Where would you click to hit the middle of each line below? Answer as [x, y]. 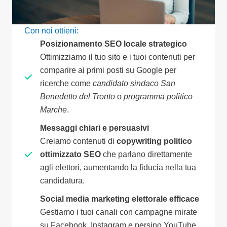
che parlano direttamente [146, 155]
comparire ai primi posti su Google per [108, 70]
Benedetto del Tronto [78, 97]
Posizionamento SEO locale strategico [113, 44]
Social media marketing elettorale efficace [120, 199]
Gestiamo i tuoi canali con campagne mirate [119, 212]
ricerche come [66, 84]
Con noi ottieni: [51, 31]
